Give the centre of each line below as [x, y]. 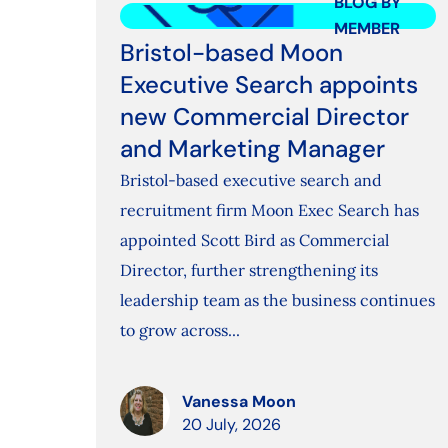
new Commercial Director [264, 117]
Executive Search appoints [268, 85]
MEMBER [366, 29]
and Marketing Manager [252, 149]
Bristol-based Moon [231, 53]
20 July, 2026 [231, 425]
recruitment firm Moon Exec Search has [269, 210]
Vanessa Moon [238, 402]
